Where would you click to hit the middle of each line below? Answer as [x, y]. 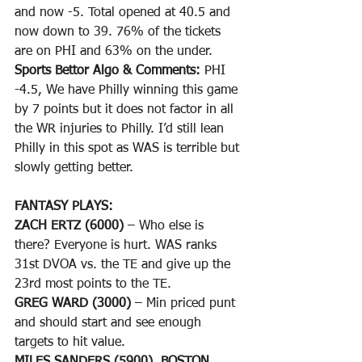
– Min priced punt [185, 304]
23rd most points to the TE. [95, 285]
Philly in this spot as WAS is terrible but [129, 149]
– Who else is [166, 227]
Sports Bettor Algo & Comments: [109, 72]
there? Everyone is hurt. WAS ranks [118, 246]
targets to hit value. [70, 343]
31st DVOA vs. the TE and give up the [124, 265]
